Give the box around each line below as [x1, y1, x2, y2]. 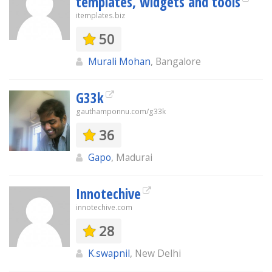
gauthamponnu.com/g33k [76, 106, 166, 117]
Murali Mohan [88, 55, 151, 68]
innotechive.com [76, 202, 132, 212]
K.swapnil [88, 246, 130, 260]
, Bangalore [151, 55, 201, 68]
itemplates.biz [76, 10, 125, 21]
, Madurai [111, 151, 152, 164]
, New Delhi [130, 246, 181, 260]
